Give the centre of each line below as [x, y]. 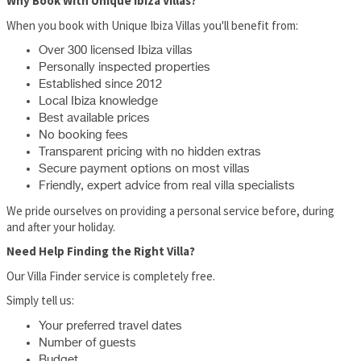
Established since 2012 [100, 85]
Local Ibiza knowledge [98, 102]
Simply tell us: [40, 301]
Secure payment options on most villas [144, 169]
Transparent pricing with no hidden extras [150, 152]
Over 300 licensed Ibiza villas [116, 51]
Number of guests [87, 342]
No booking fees [83, 135]
